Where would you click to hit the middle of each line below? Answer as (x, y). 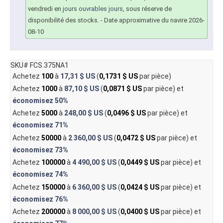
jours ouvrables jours (93, 9)
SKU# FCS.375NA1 (40, 65)
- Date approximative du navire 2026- (152, 20)
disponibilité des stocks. (63, 20)
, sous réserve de (147, 9)
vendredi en (45, 9)
